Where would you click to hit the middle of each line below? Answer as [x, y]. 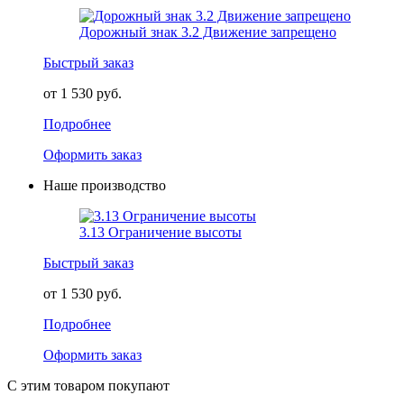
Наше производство [105, 185]
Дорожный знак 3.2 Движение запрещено [208, 32]
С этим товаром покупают [88, 386]
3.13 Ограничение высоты [161, 232]
